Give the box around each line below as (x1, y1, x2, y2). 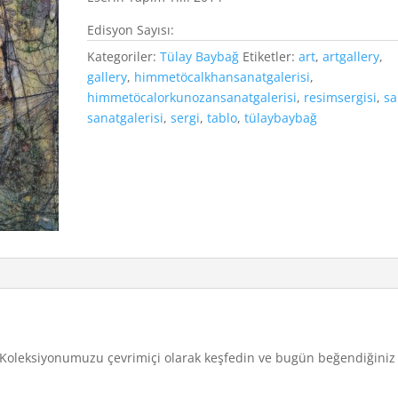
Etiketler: (243, 48, 299, 65)
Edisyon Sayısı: (87, 21, 175, 38)
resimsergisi (304, 89, 378, 106)
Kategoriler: (87, 48, 161, 65)
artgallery (322, 48, 380, 65)
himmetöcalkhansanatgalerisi (134, 68, 311, 85)
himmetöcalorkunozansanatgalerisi (87, 89, 298, 106)
